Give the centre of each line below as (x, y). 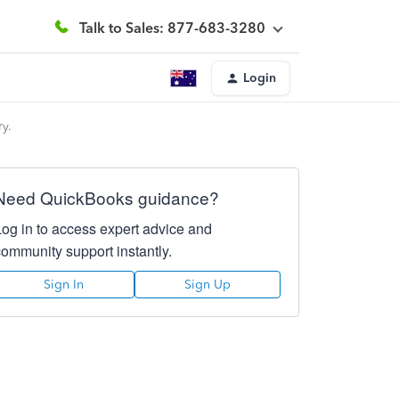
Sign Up (207, 285)
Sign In (64, 285)
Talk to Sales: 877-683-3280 (172, 28)
